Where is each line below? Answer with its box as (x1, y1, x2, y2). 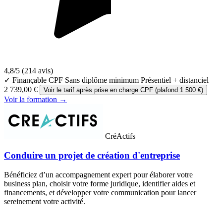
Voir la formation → (4, 95, 67, 104)
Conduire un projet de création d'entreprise (4, 150, 180, 161)
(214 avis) (22, 66, 53, 75)
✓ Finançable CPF (4, 76, 63, 85)
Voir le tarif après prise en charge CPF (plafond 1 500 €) (44, 86, 203, 94)
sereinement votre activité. (4, 197, 85, 206)
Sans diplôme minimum (65, 76, 139, 85)
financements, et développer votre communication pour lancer (4, 188, 196, 197)
